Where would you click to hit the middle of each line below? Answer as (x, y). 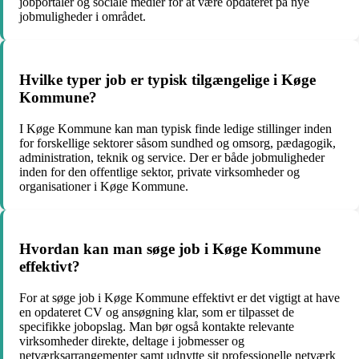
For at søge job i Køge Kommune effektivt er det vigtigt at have (179, 298)
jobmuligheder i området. (83, 17)
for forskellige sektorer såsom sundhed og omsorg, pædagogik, (177, 143)
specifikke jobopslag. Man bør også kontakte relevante (157, 327)
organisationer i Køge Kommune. (104, 186)
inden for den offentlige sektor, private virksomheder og (159, 171)
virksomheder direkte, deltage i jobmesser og (132, 341)
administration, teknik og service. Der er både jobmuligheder (172, 157)
